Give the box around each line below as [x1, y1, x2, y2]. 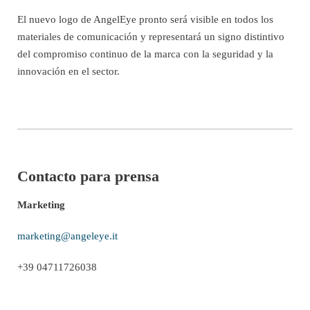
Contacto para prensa [17, 167, 159, 185]
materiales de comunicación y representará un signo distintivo [17, 30, 284, 42]
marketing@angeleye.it [17, 230, 118, 242]
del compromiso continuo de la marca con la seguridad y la [17, 48, 273, 60]
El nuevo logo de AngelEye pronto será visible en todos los [17, 13, 273, 25]
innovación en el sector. [17, 65, 120, 77]
